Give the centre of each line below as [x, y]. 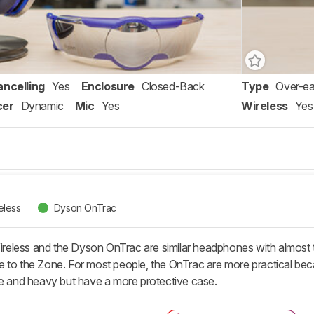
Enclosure [108, 87]
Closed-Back [173, 87]
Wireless [265, 106]
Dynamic [42, 106]
